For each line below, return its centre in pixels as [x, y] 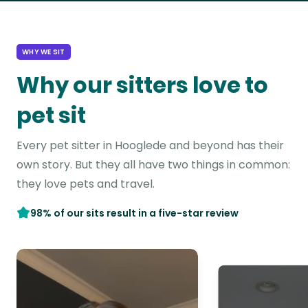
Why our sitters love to [142, 85]
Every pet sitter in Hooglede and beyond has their [150, 145]
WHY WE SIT [44, 52]
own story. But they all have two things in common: [153, 165]
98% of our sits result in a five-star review [134, 213]
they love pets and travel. [86, 184]
